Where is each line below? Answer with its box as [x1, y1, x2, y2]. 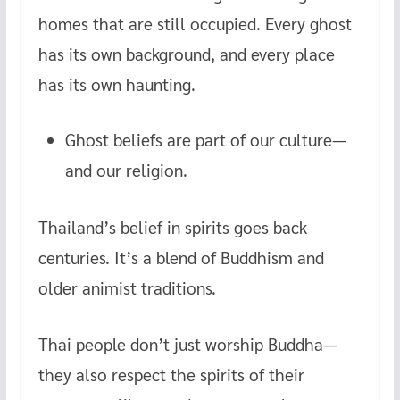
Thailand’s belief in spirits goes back [37, 216, 307, 238]
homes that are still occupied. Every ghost [37, 12, 352, 34]
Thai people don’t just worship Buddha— [37, 332, 337, 354]
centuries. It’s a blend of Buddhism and [37, 246, 324, 269]
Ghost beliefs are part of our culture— [64, 129, 346, 151]
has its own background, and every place [37, 42, 335, 64]
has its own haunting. [37, 72, 196, 95]
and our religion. [64, 159, 187, 181]
